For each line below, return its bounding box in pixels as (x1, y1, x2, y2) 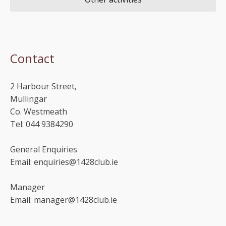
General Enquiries (10, 144, 77, 155)
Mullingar (10, 93, 47, 105)
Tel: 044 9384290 (10, 119, 73, 130)
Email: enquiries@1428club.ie (10, 156, 118, 168)
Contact (10, 50, 54, 67)
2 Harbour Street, (10, 81, 77, 92)
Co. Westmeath (10, 106, 67, 118)
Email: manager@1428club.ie (10, 194, 117, 206)
